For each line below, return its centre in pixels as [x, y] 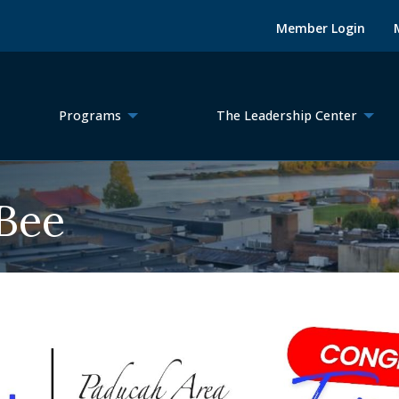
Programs [90, 115]
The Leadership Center [286, 115]
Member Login [321, 28]
